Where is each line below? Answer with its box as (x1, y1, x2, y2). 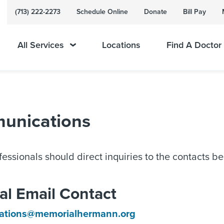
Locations (101, 39, 140, 50)
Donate (144, 7, 167, 16)
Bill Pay (183, 7, 206, 16)
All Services (17, 39, 64, 50)
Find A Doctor (166, 39, 221, 50)
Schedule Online (76, 7, 128, 16)
